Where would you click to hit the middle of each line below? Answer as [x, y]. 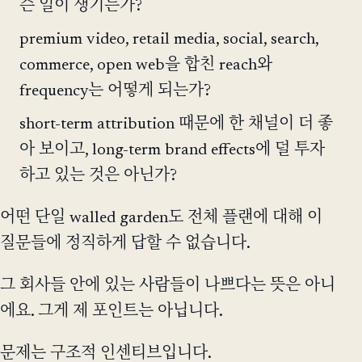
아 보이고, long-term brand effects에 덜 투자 [172, 150]
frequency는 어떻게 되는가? [115, 91]
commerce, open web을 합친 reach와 [146, 65]
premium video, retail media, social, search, [169, 39]
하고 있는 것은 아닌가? [98, 176]
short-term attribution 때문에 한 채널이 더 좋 [176, 124]
